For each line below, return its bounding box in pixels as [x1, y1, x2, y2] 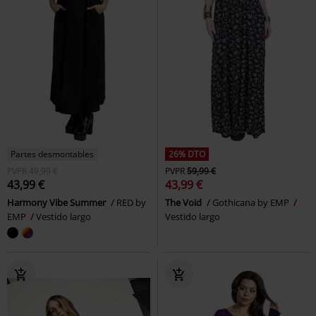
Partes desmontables [11, 147, 94, 160]
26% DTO [169, 147, 205, 160]
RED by [116, 195, 146, 209]
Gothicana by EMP [212, 195, 291, 209]
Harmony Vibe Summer [7, 195, 108, 209]
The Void [165, 195, 204, 209]
